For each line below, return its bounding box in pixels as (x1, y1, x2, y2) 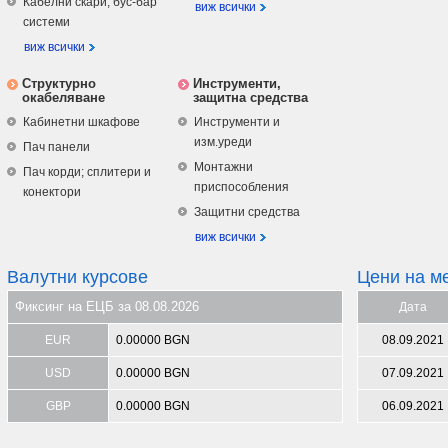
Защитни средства (194, 205, 300, 219)
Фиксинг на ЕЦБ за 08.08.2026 (14, 299, 199, 314)
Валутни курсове (7, 267, 148, 287)
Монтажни (194, 160, 253, 174)
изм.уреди (194, 135, 252, 149)
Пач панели (23, 140, 90, 154)
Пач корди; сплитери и (23, 165, 151, 179)
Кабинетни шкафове (23, 115, 140, 129)
